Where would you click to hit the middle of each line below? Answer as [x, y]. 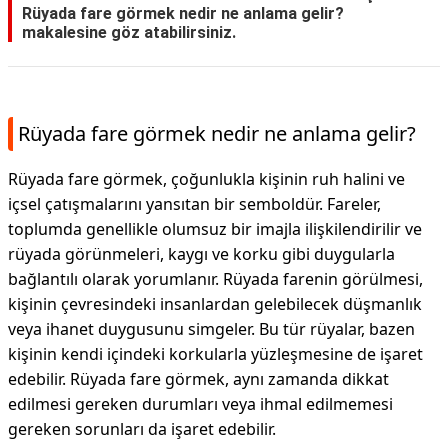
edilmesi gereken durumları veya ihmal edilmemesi [200, 404]
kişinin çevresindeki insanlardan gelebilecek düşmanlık [215, 304]
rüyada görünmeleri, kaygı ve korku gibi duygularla [201, 254]
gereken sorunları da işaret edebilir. [142, 429]
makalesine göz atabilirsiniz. [129, 32]
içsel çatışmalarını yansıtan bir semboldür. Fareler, [194, 204]
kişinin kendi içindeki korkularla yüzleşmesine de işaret [215, 354]
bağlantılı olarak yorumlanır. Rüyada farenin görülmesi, [215, 279]
